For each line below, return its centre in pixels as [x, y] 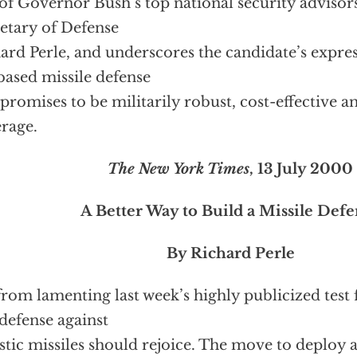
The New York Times [178, 169]
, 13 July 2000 [301, 169]
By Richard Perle [230, 253]
